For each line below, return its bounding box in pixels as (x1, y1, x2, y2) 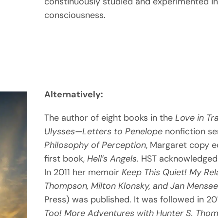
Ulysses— (44, 125, 82, 137)
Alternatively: (44, 88, 103, 100)
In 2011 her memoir (44, 166, 122, 178)
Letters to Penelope (82, 125, 165, 137)
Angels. (109, 152, 139, 164)
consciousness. (44, 9, 106, 21)
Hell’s (87, 152, 110, 164)
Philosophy (44, 139, 91, 151)
